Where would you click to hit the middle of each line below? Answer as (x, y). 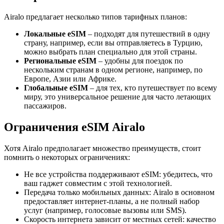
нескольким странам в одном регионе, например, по (113, 70)
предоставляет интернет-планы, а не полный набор (112, 201)
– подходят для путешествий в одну (148, 34)
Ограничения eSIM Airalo (74, 127)
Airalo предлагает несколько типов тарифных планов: (95, 17)
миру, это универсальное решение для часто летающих (117, 97)
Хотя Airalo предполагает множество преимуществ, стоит (102, 148)
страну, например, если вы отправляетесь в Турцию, (113, 43)
